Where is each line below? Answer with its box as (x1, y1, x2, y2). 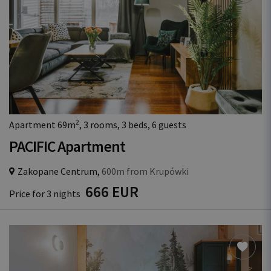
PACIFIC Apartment (9, 137, 125, 156)
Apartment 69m (9, 119, 76, 131)
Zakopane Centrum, (18, 165, 100, 177)
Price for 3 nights (9, 188, 82, 200)
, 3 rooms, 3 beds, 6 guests (79, 119, 186, 131)
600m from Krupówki (100, 165, 189, 177)
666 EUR (85, 182, 139, 201)
